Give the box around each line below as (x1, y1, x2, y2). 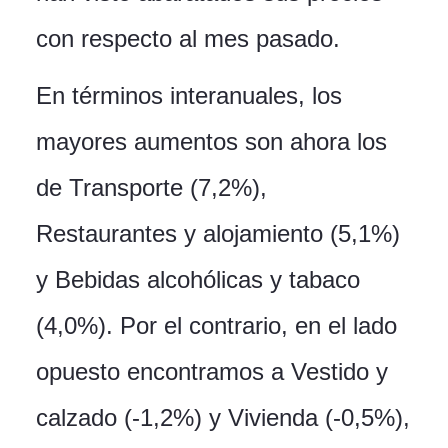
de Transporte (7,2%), (36, 174, 267, 202)
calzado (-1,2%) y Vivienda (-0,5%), (36, 404, 410, 432)
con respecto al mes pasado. (36, 25, 340, 53)
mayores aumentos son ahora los (36, 128, 387, 156)
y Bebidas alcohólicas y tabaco (36, 266, 360, 294)
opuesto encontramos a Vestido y (36, 358, 388, 386)
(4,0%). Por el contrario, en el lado (36, 312, 397, 340)
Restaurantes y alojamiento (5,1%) (36, 220, 400, 248)
